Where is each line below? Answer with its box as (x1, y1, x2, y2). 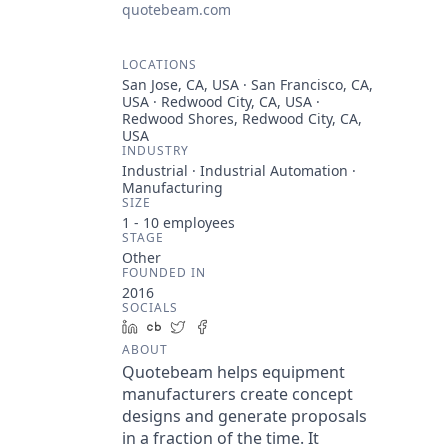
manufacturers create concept (122, 383, 353, 405)
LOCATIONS (122, 56, 197, 73)
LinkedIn (145, 317, 203, 336)
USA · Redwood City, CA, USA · (122, 92, 320, 111)
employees (159, 213, 235, 232)
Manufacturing (122, 178, 223, 197)
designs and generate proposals (122, 405, 367, 427)
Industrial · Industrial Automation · (122, 161, 356, 180)
